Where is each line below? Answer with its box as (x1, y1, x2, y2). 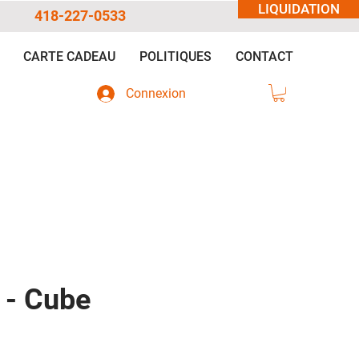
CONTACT (235, 49, 293, 64)
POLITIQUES (139, 49, 212, 64)
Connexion (125, 86, 186, 101)
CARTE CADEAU (22, 49, 115, 64)
